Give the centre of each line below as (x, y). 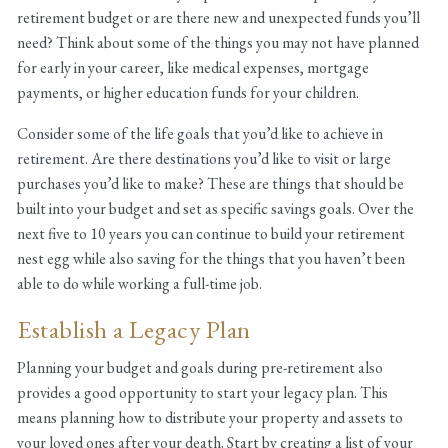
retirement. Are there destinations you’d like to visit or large (204, 159)
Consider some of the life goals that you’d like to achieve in (200, 134)
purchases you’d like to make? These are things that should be (211, 184)
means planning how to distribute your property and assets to (210, 418)
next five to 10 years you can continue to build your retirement (211, 234)
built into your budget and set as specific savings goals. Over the (216, 209)
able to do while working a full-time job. (141, 284)
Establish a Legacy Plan (137, 329)
